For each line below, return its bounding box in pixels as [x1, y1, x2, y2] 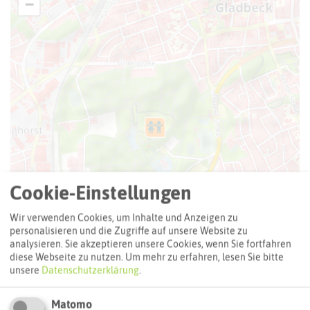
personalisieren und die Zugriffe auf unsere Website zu [10, 225, 248, 237]
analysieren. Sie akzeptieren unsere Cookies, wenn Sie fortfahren [10, 238, 291, 250]
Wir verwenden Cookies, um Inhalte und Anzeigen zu [10, 212, 238, 224]
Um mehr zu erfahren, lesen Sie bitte [125, 251, 284, 263]
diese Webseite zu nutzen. [10, 251, 123, 263]
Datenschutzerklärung [42, 264, 139, 276]
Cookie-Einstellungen [10, 181, 192, 204]
